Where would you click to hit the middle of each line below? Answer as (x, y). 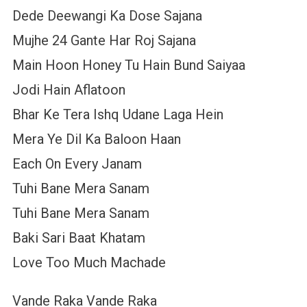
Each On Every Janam (77, 164)
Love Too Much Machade (89, 263)
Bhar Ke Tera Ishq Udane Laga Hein (118, 115)
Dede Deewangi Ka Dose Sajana (107, 16)
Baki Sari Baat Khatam (78, 238)
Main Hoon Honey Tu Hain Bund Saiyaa (128, 65)
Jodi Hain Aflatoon (69, 90)
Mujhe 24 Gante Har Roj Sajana (104, 41)
